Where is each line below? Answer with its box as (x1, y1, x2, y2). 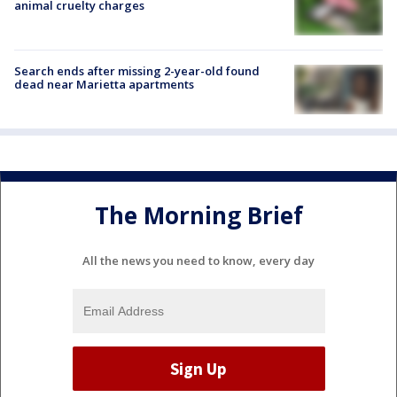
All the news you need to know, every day (82, 253, 315, 269)
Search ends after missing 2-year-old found (14, 63, 260, 79)
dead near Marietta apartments (14, 76, 194, 92)
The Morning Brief (94, 198, 303, 231)
